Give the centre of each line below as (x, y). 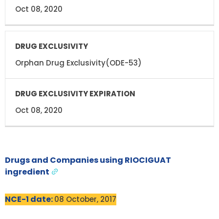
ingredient (28, 172)
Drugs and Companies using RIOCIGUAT (88, 160)
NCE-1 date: (30, 199)
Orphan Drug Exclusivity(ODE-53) (78, 63)
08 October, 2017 (85, 199)
